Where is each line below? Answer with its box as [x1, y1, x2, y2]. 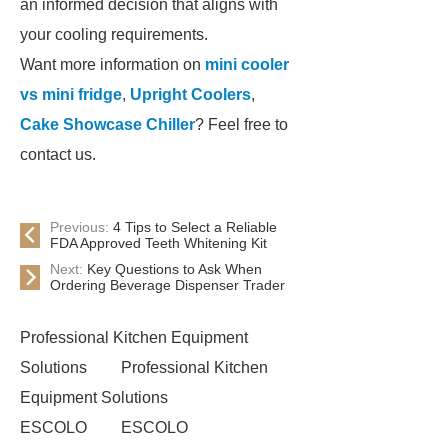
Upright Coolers [130, 86, 251, 103]
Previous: [50, 219, 113, 235]
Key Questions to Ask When [87, 261, 262, 277]
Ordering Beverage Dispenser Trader [50, 277, 285, 293]
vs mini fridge [20, 86, 122, 103]
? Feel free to [195, 116, 288, 133]
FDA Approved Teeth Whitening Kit [50, 235, 267, 251]
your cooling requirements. [20, 26, 208, 43]
